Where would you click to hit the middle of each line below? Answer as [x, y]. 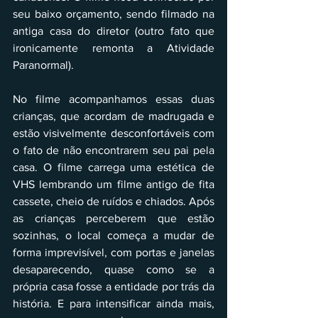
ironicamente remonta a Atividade [114, 48]
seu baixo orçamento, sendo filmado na [114, 13]
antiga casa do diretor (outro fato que [114, 31]
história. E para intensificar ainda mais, [114, 303]
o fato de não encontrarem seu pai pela [114, 150]
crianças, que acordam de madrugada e [114, 116]
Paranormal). [43, 65]
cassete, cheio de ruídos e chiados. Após [114, 201]
